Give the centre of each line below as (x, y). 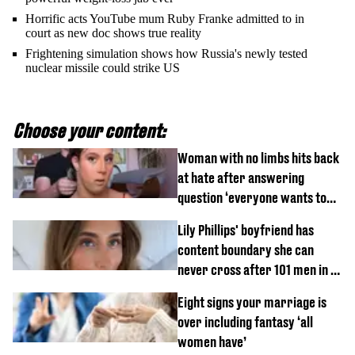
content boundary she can (246, 250)
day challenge (214, 290)
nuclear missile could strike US (103, 68)
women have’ (212, 342)
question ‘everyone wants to (252, 198)
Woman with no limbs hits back (258, 158)
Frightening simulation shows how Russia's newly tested (166, 54)
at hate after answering (241, 178)
